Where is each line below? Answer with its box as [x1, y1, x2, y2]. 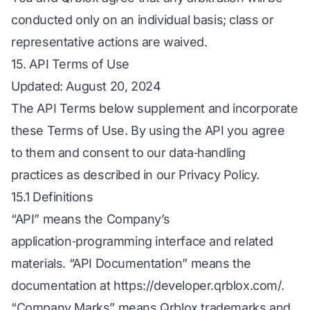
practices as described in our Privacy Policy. [11, 167, 260, 182]
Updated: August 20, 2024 [11, 79, 161, 93]
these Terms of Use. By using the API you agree [11, 123, 285, 138]
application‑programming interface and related [11, 234, 274, 248]
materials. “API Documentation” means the [11, 256, 252, 271]
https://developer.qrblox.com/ [113, 278, 281, 293]
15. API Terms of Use [11, 57, 129, 71]
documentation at [11, 278, 114, 293]
